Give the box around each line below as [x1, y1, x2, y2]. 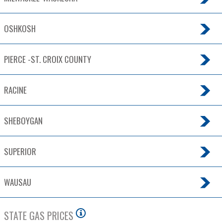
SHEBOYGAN [4, 114, 43, 127]
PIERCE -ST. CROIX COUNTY [4, 53, 91, 66]
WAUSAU [4, 176, 31, 189]
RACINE [4, 84, 27, 97]
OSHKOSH [4, 22, 36, 35]
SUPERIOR [4, 145, 36, 158]
